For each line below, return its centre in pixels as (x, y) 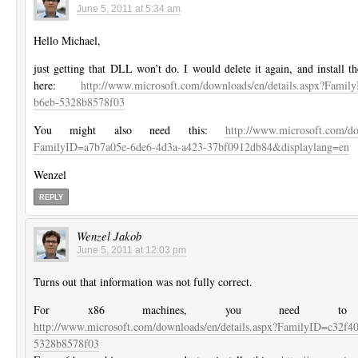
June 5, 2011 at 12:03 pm (131, 250)
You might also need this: (129, 129)
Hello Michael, (67, 40)
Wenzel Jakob (109, 235)
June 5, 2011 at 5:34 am (129, 8)
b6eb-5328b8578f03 (79, 101)
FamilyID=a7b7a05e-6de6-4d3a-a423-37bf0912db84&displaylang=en (191, 146)
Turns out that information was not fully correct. (143, 281)
